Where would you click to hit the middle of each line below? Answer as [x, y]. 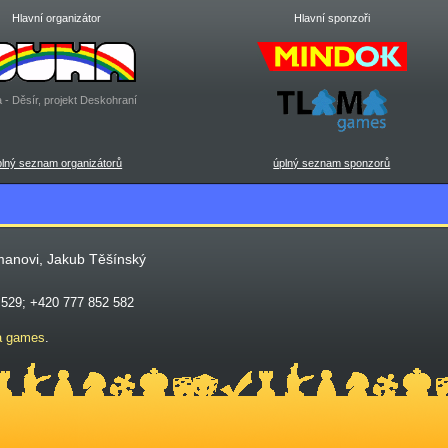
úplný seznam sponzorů [332, 163]
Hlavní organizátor [56, 18]
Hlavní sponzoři [331, 18]
